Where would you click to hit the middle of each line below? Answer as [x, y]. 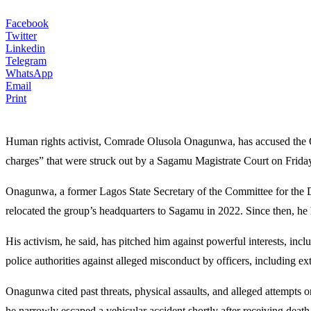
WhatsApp [29, 73]
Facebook [27, 23]
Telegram [26, 61]
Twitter [21, 36]
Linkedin [25, 48]
